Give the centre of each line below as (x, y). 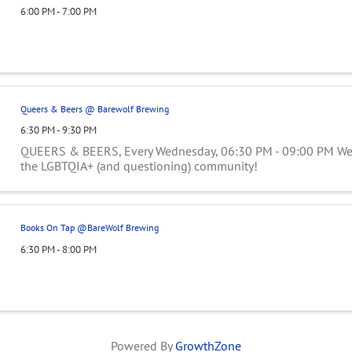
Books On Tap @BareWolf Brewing (89, 228)
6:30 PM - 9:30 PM (58, 130)
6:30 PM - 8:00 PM (58, 250)
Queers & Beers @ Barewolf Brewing (94, 108)
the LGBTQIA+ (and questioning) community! (139, 166)
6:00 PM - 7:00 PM (58, 11)
